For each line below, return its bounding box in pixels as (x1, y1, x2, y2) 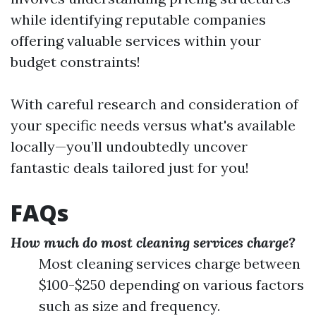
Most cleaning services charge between (39, 254, 300, 272)
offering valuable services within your (11, 31, 261, 49)
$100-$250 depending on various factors (39, 275, 304, 293)
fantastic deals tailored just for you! (11, 158, 249, 176)
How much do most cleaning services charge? (11, 233, 296, 251)
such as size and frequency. (39, 296, 220, 315)
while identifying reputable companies (11, 10, 266, 28)
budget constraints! (11, 52, 140, 71)
